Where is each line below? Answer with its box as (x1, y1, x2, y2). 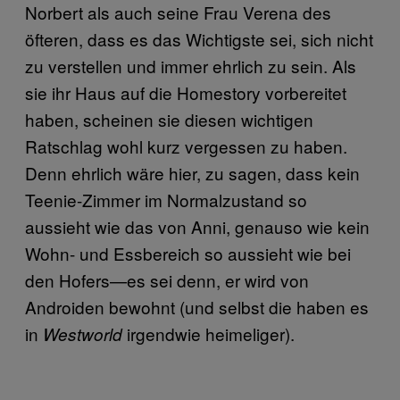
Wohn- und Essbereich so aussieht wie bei (25, 241, 351, 266)
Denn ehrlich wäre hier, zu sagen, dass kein (25, 161, 360, 186)
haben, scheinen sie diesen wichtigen (25, 107, 313, 132)
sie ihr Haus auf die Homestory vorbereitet (25, 80, 346, 105)
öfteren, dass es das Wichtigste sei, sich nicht (25, 27, 373, 52)
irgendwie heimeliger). (122, 321, 295, 346)
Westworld (43, 322, 122, 346)
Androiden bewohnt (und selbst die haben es (25, 295, 369, 320)
